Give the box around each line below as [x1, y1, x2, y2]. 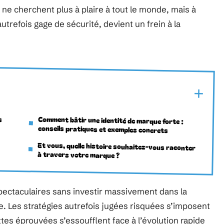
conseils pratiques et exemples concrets [37, 122, 168, 135]
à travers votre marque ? [37, 148, 119, 160]
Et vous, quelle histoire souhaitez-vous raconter [37, 139, 196, 153]
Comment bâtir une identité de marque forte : [37, 113, 184, 126]
